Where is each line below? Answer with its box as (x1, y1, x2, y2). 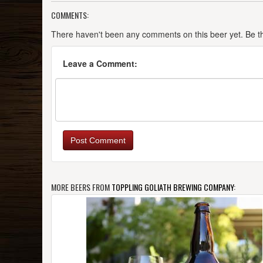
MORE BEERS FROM (51, 181, 112, 194)
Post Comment (70, 136, 126, 146)
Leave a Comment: (63, 58, 137, 70)
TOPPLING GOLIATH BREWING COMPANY (112, 181, 234, 194)
